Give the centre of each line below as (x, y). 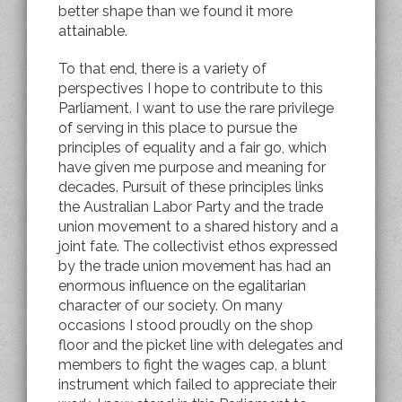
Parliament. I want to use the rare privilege (196, 108)
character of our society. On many (170, 305)
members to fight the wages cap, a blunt (192, 364)
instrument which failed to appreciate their (197, 384)
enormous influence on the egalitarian (182, 285)
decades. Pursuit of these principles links (191, 187)
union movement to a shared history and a (198, 226)
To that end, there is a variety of (162, 68)
